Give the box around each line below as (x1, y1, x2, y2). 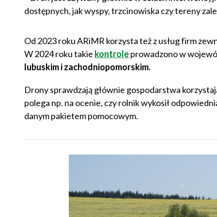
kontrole (94, 48, 129, 60)
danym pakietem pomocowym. (24, 110, 138, 122)
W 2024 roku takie (24, 48, 94, 60)
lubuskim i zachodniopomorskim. (24, 62, 151, 73)
